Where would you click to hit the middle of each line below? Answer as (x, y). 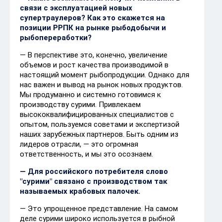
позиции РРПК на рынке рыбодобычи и (93, 28)
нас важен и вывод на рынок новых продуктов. (101, 84)
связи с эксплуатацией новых (76, 8)
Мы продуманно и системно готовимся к (90, 94)
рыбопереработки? (56, 37)
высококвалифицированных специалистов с (97, 114)
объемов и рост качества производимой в (94, 65)
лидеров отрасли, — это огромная (79, 144)
